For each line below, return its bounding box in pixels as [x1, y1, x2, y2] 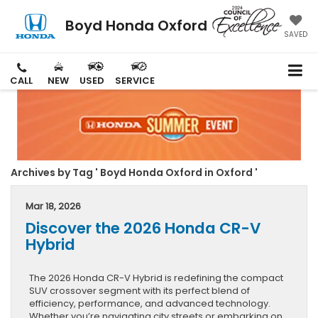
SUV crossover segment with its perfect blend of [29, 284, 250, 298]
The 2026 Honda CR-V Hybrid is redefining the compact [29, 271, 283, 285]
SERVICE [115, 74, 155, 88]
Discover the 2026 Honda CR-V [26, 217, 261, 240]
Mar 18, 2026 [26, 199, 81, 214]
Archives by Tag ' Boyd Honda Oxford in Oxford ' [11, 165, 258, 180]
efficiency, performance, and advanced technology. [29, 297, 270, 311]
